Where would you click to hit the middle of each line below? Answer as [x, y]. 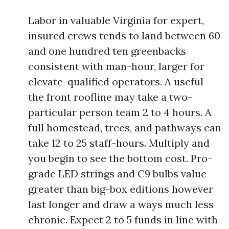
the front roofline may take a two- [110, 97]
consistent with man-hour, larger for [116, 66]
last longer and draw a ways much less [121, 204]
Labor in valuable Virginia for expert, [116, 20]
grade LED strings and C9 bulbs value [117, 174]
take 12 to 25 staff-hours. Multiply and [119, 143]
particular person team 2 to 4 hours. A [120, 112]
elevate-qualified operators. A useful [116, 82]
